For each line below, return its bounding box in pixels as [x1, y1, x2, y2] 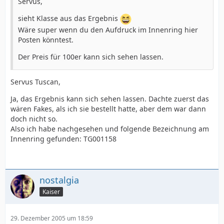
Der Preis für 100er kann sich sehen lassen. [18, 52, 163, 61]
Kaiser [42, 187, 60, 196]
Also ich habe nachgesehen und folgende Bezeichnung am [10, 124, 209, 133]
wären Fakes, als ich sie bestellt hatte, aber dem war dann [10, 104, 206, 113]
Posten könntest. [18, 35, 73, 44]
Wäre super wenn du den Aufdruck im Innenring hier [18, 25, 198, 34]
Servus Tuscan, [10, 77, 60, 86]
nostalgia [39, 174, 79, 186]
